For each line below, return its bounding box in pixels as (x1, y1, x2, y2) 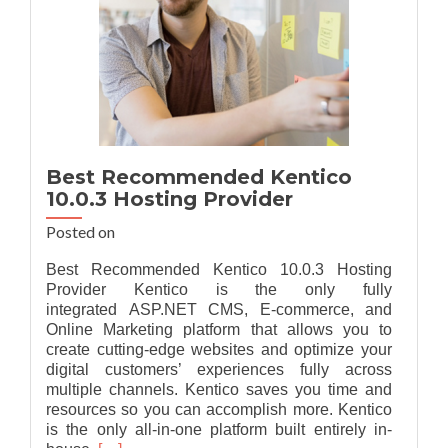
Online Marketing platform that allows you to (46, 321, 392, 338)
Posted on (46, 222, 115, 241)
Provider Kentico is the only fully (46, 281, 392, 298)
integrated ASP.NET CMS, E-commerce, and (46, 301, 392, 318)
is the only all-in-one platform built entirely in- (46, 421, 392, 438)
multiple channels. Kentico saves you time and (46, 381, 392, 398)
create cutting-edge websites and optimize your (46, 341, 392, 358)
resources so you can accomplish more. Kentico (46, 401, 392, 418)
